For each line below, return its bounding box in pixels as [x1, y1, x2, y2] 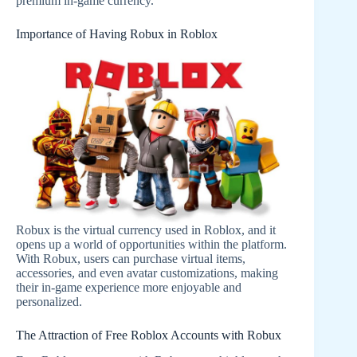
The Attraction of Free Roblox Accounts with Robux [16, 328, 281, 342]
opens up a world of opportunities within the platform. [16, 237, 287, 251]
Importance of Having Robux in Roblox [16, 26, 218, 41]
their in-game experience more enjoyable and [16, 280, 241, 294]
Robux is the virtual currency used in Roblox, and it [16, 222, 276, 237]
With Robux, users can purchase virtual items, [16, 251, 245, 265]
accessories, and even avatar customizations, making [16, 265, 278, 280]
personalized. [16, 294, 82, 308]
